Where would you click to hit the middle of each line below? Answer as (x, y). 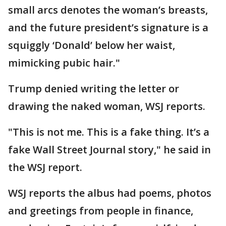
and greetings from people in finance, (101, 211)
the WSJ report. (45, 167)
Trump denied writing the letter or (94, 89)
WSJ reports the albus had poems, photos (110, 193)
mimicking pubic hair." (64, 63)
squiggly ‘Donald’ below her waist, (92, 45)
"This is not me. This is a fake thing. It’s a (109, 132)
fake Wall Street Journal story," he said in (109, 150)
